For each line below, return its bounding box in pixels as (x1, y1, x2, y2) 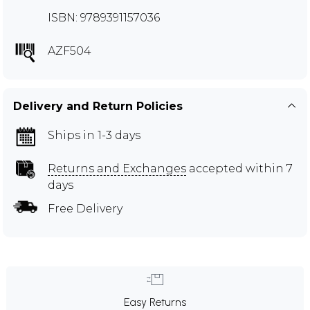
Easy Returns (124, 295, 186, 309)
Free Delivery (48, 201, 122, 215)
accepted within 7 (186, 161, 293, 175)
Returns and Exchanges (48, 161, 186, 175)
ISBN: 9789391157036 (48, 10, 160, 24)
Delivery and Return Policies (13, 99, 183, 113)
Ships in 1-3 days (48, 128, 140, 142)
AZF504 (48, 44, 91, 57)
